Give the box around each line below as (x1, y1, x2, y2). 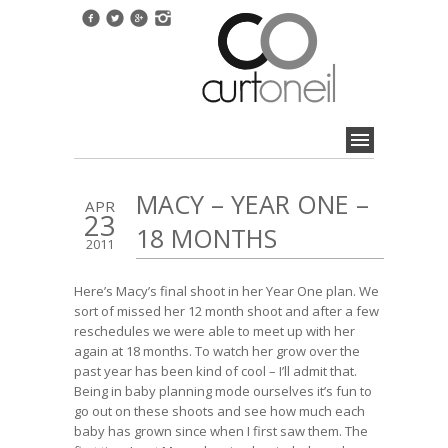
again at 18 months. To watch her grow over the (74, 342, 360, 361)
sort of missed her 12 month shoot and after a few (74, 302, 379, 321)
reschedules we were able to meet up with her (74, 322, 355, 341)
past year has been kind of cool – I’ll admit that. (74, 362, 357, 381)
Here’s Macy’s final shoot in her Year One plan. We (74, 282, 379, 301)
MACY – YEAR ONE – (136, 187, 369, 222)
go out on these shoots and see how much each (74, 402, 365, 421)
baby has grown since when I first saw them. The (74, 422, 368, 441)
